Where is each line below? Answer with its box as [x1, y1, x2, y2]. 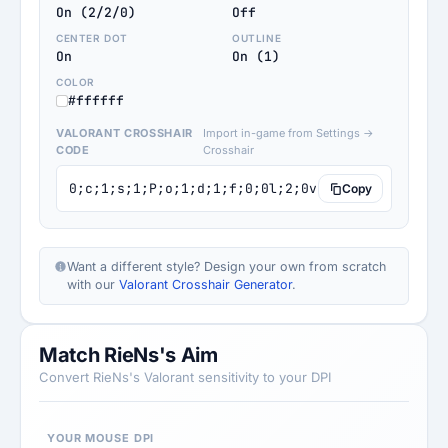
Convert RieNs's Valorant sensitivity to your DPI [39, 369, 331, 385]
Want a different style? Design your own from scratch [67, 259, 386, 274]
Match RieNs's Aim [39, 343, 218, 367]
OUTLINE [232, 32, 282, 44]
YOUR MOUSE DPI [47, 431, 155, 445]
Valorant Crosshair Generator [119, 277, 292, 292]
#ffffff [68, 92, 124, 109]
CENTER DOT [56, 32, 128, 44]
